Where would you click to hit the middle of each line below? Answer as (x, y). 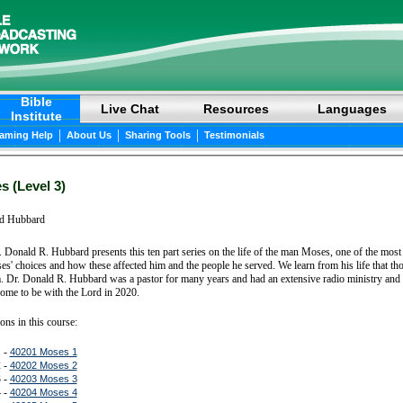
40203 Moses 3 (43, 378)
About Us (89, 135)
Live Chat (130, 109)
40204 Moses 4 (43, 392)
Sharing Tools (157, 135)
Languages (352, 109)
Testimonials (234, 135)
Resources (236, 109)
